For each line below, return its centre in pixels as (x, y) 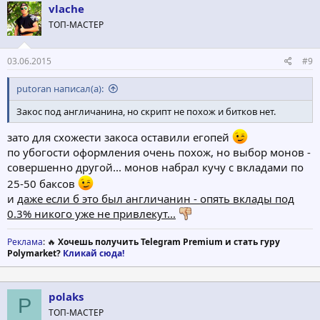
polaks (66, 296)
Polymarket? (35, 253)
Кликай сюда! (94, 253)
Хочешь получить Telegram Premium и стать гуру (169, 241)
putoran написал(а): (60, 89)
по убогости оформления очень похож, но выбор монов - (159, 152)
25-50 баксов (42, 183)
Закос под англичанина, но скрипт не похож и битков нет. (146, 112)
